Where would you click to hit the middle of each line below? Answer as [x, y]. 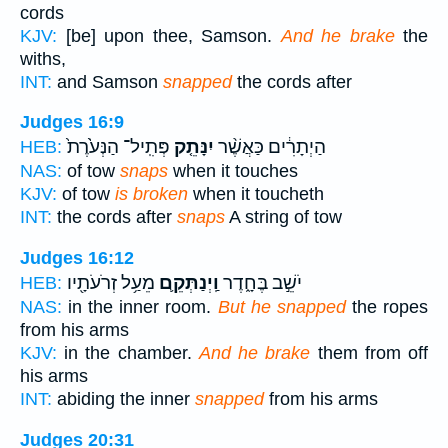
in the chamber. [128, 352]
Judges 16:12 [77, 257]
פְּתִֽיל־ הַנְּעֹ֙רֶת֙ [118, 147]
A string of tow [283, 217]
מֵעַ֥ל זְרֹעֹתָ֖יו [111, 282]
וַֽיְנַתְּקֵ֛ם [187, 282]
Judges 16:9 [72, 122]
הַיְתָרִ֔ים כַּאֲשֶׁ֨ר [270, 147]
